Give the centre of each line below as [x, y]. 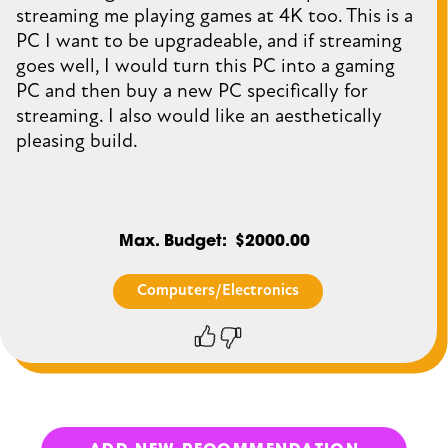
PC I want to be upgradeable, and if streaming [209, 41]
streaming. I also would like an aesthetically [199, 116]
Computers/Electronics [218, 289]
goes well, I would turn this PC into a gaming [205, 66]
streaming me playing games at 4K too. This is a [214, 16]
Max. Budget [170, 242]
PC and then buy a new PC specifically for [192, 91]
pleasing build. [77, 141]
